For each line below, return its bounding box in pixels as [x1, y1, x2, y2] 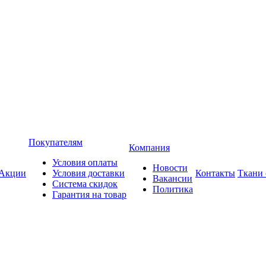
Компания [129, 142, 170, 153]
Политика [153, 184, 193, 194]
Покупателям [28, 137, 83, 147]
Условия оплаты [52, 157, 118, 167]
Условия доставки [52, 168, 125, 178]
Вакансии [153, 173, 192, 183]
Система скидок [52, 179, 118, 189]
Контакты [195, 168, 235, 178]
